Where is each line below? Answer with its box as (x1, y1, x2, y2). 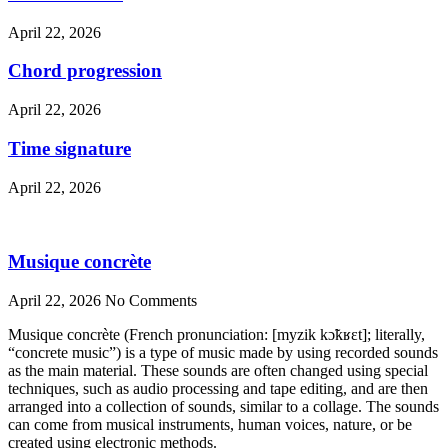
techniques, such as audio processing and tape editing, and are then (8, 379, 428, 397)
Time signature (8, 137, 131, 159)
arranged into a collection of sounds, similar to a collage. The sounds (8, 397, 439, 415)
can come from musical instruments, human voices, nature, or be (8, 415, 412, 433)
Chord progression (8, 60, 162, 82)
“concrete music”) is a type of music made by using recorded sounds (8, 343, 438, 361)
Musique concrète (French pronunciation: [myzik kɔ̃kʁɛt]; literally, (8, 325, 425, 343)
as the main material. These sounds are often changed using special (8, 361, 428, 379)
